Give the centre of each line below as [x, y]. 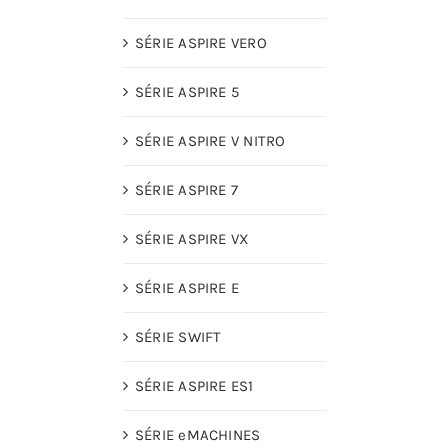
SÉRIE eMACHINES [198, 435]
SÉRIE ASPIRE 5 [187, 92]
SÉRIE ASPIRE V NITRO [210, 141]
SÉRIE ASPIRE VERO [201, 43]
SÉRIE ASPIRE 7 [187, 190]
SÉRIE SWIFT [178, 337]
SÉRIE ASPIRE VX [192, 239]
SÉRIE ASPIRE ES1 [194, 386]
